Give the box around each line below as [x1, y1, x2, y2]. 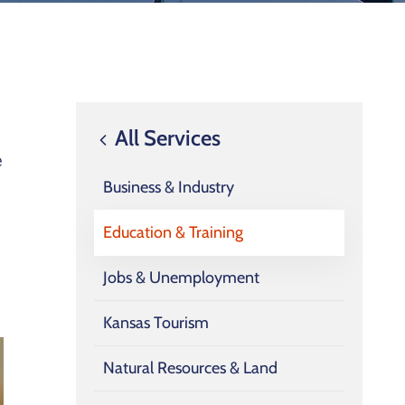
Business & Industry [103, 177, 234, 198]
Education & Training [103, 222, 243, 243]
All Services [110, 125, 221, 151]
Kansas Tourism [103, 313, 209, 334]
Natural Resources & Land [103, 358, 278, 379]
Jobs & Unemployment [103, 268, 259, 288]
